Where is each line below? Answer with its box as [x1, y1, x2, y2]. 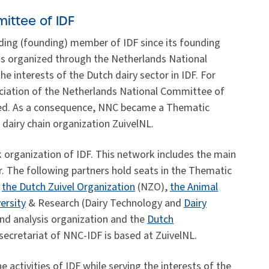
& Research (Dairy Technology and [26, 196, 184, 211]
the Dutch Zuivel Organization [2, 180, 135, 195]
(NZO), [135, 180, 170, 195]
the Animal [170, 180, 218, 195]
